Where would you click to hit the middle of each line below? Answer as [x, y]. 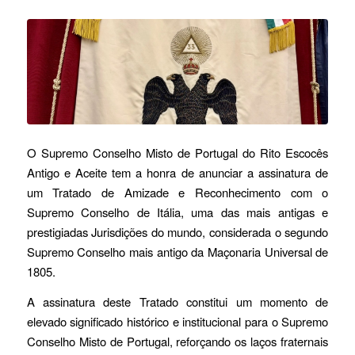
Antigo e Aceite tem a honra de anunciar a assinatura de [177, 172]
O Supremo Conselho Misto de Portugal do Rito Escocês [177, 152]
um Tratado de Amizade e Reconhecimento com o [177, 192]
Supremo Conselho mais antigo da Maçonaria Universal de [177, 251]
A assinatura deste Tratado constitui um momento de [177, 301]
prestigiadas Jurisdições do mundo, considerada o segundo [177, 231]
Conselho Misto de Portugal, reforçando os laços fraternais [177, 341]
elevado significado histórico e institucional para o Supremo [177, 321]
